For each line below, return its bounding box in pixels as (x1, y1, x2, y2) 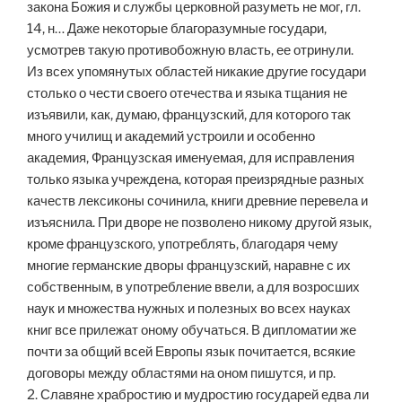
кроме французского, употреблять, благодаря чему (27, 236, 338, 253)
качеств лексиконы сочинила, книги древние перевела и (27, 193, 368, 210)
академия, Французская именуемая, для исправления (27, 150, 354, 167)
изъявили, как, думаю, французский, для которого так (27, 107, 351, 124)
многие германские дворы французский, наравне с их (27, 258, 351, 275)
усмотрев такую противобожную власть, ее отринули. (27, 42, 354, 59)
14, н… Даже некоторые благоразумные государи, (27, 21, 327, 38)
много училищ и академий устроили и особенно (27, 128, 315, 145)
